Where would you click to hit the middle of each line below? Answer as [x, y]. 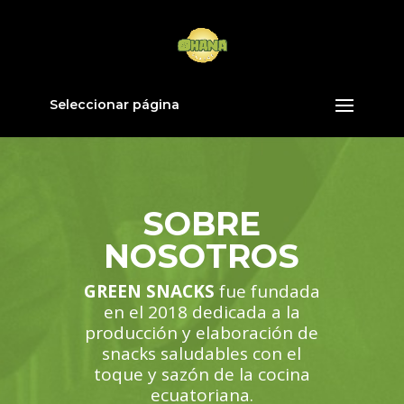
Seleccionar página [114, 105]
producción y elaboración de [202, 333]
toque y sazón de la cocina [202, 374]
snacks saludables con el [202, 353]
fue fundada [267, 291]
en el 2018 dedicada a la [202, 312]
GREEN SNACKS [149, 291]
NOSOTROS [202, 256]
